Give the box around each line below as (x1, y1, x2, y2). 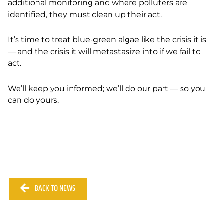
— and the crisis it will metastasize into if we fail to (8, 47, 200, 56)
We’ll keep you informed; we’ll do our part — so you (8, 84, 205, 93)
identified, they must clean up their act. (8, 10, 162, 19)
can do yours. (8, 95, 59, 105)
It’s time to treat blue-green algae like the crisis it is (8, 35, 206, 44)
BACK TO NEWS (35, 182, 75, 194)
